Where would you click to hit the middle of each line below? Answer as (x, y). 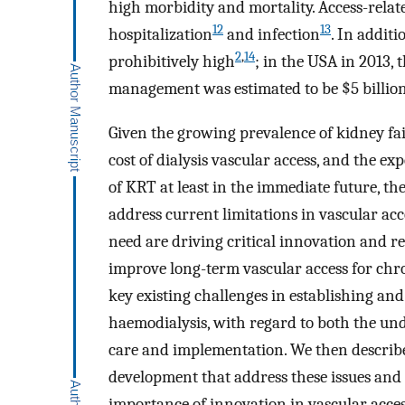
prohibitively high (172, 62)
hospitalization (160, 35)
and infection (272, 35)
